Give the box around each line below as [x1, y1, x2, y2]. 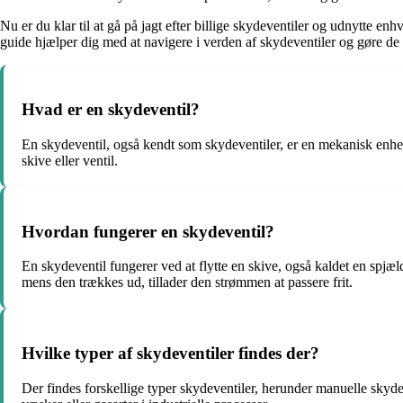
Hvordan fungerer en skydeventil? [22, 221, 274, 241]
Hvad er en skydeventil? [22, 100, 200, 120]
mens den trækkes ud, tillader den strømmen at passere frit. [22, 274, 353, 291]
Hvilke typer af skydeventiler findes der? [22, 343, 319, 363]
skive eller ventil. [22, 152, 118, 168]
